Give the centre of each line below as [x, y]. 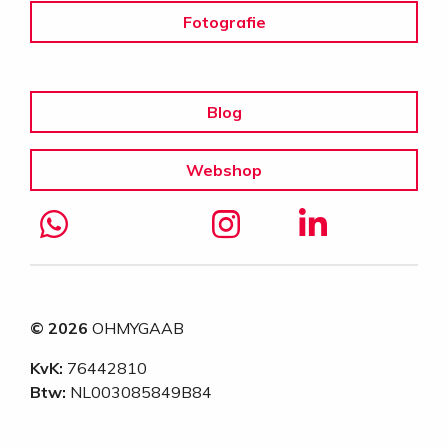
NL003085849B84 [139, 392]
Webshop [224, 169]
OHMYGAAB [136, 328]
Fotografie [224, 21]
